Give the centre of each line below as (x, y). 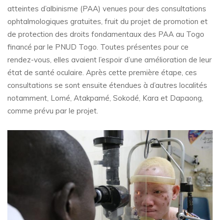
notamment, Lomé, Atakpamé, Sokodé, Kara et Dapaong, (105, 98)
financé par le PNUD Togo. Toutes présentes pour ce (98, 47)
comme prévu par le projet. (53, 111)
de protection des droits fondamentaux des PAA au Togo (106, 34)
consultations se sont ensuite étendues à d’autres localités (107, 85)
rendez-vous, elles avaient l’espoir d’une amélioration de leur (110, 60)
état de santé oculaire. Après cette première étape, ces (102, 73)
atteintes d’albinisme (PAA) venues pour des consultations (107, 9)
